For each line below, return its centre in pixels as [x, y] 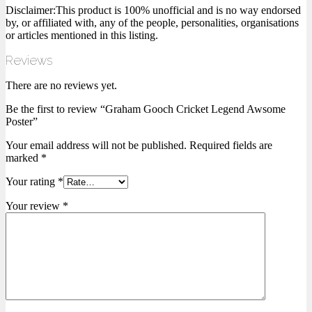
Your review [34, 206]
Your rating [32, 182]
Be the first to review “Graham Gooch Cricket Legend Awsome [146, 109]
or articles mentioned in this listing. [82, 36]
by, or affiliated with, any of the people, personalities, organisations [152, 23]
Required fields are [229, 146]
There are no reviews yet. [61, 86]
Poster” [22, 122]
